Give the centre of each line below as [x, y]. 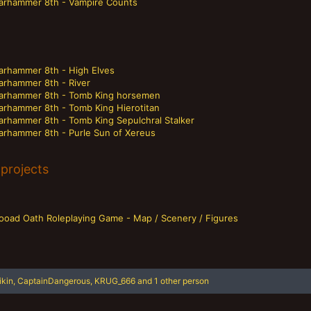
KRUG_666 [115, 280]
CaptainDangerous [54, 280]
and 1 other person [172, 280]
